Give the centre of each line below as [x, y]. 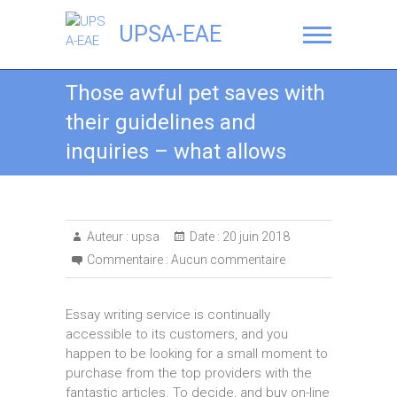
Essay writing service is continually [168, 315]
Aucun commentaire [228, 260]
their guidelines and [161, 122]
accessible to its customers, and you [177, 334]
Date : [205, 237]
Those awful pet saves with [195, 93]
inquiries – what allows [176, 152]
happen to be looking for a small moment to [197, 354]
